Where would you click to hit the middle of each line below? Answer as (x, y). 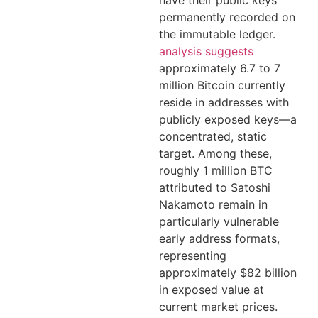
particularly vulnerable (219, 221)
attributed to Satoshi (215, 187)
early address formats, (219, 238)
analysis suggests (206, 51)
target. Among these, (215, 153)
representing (193, 255)
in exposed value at (212, 289)
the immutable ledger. (217, 34)
